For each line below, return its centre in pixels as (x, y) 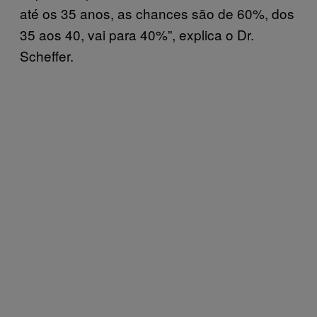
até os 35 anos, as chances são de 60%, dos (157, 13)
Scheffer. (47, 55)
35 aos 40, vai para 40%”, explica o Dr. (137, 34)
